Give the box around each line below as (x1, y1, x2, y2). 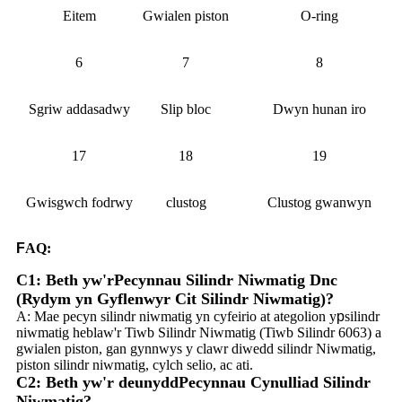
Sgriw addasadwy (28, 100, 130, 117)
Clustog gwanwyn (267, 194, 371, 210)
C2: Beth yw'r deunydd (16, 372, 179, 391)
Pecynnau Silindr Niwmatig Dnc (114, 270, 337, 289)
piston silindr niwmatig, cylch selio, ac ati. (16, 356, 253, 372)
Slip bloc (161, 100, 211, 117)
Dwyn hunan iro (273, 100, 366, 117)
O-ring (301, 7, 338, 23)
